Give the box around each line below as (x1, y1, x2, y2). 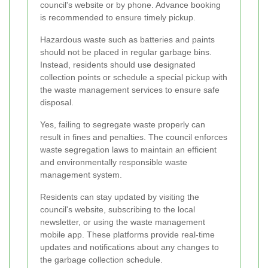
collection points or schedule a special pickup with (40, 72, 227, 83)
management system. (40, 170, 122, 180)
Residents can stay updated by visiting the (40, 192, 199, 202)
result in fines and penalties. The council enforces (40, 132, 227, 142)
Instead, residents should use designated (40, 60, 196, 70)
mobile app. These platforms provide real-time (40, 230, 215, 240)
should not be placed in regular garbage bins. (40, 47, 212, 57)
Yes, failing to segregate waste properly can (40, 120, 205, 130)
